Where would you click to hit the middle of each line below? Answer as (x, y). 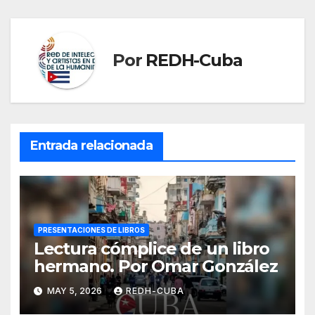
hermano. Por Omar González (155, 266)
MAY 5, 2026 (74, 291)
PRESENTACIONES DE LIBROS (91, 230)
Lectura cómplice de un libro (152, 248)
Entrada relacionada (91, 146)
